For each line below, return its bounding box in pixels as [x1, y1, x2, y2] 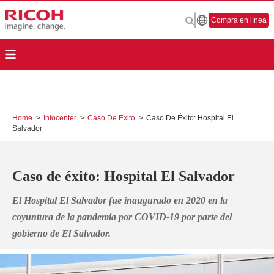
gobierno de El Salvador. [12, 228, 111, 239]
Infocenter [42, 114, 78, 122]
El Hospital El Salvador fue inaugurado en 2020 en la [12, 195, 228, 206]
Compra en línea [211, 16, 267, 24]
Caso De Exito [86, 114, 137, 122]
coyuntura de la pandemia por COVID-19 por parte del [12, 212, 232, 222]
